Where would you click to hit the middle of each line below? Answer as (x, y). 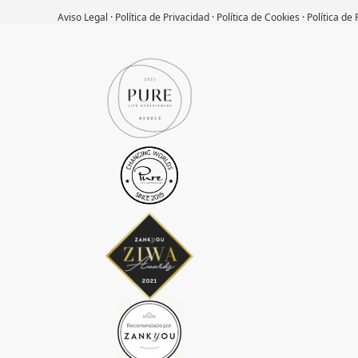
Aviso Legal (83, 17)
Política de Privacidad (162, 17)
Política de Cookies (258, 17)
